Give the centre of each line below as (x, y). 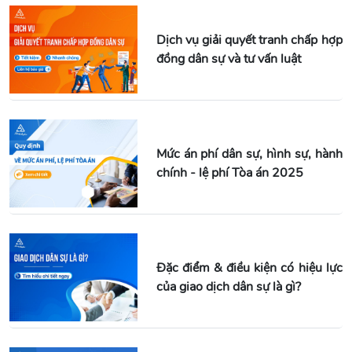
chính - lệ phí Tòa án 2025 (229, 173)
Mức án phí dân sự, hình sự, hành (249, 154)
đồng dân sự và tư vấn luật (228, 59)
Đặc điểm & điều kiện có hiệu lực (249, 268)
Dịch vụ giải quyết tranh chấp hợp (249, 40)
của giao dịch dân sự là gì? (228, 286)
